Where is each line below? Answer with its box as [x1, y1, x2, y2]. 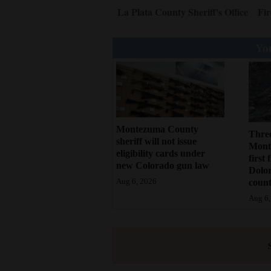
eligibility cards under [116, 148, 205, 159]
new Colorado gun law [116, 160, 209, 171]
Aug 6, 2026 [116, 177, 157, 186]
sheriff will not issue [116, 136, 197, 147]
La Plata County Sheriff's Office [117, 4, 248, 19]
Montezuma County [116, 124, 198, 135]
